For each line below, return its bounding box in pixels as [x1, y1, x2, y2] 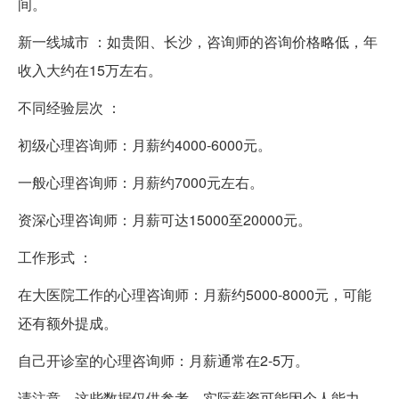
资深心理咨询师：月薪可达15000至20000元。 [18, 208, 312, 230]
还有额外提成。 [18, 312, 118, 333]
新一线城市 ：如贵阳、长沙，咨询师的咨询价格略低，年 [18, 30, 378, 52]
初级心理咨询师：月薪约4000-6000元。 [18, 134, 272, 155]
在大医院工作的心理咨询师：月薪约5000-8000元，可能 [18, 283, 371, 305]
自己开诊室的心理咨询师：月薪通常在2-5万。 [18, 349, 309, 370]
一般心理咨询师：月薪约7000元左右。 [18, 171, 264, 192]
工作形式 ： [18, 246, 93, 267]
